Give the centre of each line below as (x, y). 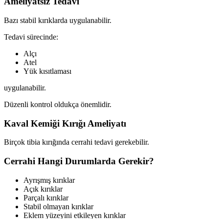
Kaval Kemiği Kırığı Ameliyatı (65, 123)
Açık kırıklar (43, 189)
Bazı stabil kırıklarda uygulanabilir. (58, 20)
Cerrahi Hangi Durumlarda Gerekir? (79, 161)
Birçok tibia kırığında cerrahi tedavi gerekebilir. (77, 142)
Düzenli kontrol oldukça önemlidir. (58, 104)
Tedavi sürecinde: (31, 37)
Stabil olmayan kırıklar (58, 206)
